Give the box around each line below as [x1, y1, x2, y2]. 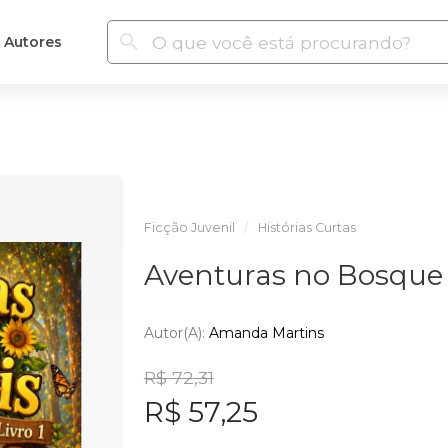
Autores [3, 32, 62, 51]
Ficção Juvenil [143, 220, 235, 235]
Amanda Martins [208, 323, 324, 342]
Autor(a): [143, 323, 209, 342]
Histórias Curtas [257, 220, 356, 235]
